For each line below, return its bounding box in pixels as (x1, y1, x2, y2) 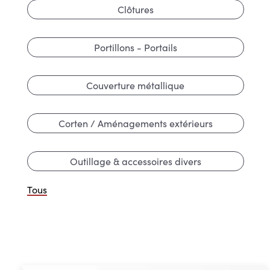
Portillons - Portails (93, 41, 177, 54)
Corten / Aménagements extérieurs (58, 117, 213, 130)
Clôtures (117, 3, 154, 16)
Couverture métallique (86, 79, 185, 92)
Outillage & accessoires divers (69, 155, 201, 168)
